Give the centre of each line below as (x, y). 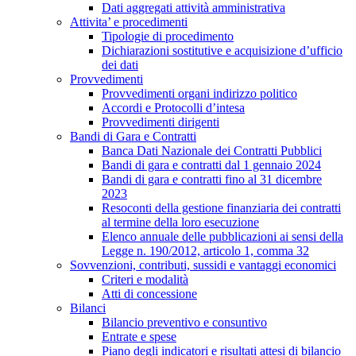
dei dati (120, 64)
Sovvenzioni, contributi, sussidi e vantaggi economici (203, 265)
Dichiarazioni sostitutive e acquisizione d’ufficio (222, 50)
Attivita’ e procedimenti (129, 21)
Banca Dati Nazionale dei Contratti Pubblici (212, 150)
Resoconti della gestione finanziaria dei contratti (221, 207)
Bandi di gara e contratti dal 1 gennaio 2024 (211, 164)
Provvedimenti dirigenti (161, 122)
